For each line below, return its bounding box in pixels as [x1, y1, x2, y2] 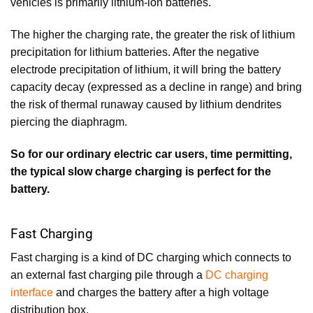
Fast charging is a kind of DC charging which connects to [10, 252, 291, 264]
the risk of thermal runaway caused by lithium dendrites [10, 98, 282, 110]
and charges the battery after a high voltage [53, 286, 269, 299]
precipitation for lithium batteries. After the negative [10, 45, 259, 58]
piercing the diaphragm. [10, 115, 127, 128]
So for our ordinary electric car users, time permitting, [10, 147, 292, 160]
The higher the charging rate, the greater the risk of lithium [10, 28, 295, 41]
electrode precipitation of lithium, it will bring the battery [10, 63, 281, 75]
